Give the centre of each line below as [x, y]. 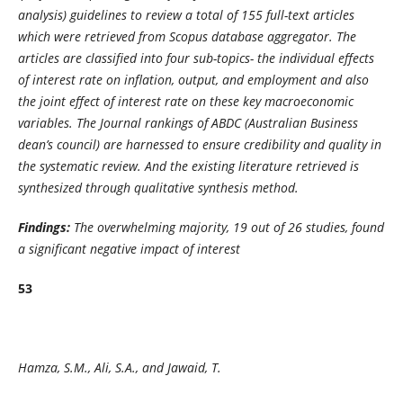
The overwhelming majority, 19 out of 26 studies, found [228, 227]
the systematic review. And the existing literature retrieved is [188, 166]
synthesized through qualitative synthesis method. [158, 187]
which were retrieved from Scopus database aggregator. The [187, 36]
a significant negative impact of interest [129, 249]
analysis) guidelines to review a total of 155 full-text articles [186, 14]
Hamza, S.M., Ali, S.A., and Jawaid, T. [119, 368]
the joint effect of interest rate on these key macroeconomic [185, 101]
